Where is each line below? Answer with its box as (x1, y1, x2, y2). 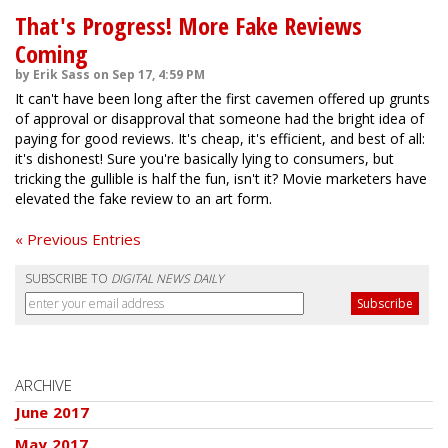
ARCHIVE (15, 375, 72, 395)
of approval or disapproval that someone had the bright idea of (15, 109, 424, 128)
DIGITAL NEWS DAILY (111, 270, 223, 287)
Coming (15, 37, 88, 70)
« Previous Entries (15, 229, 141, 249)
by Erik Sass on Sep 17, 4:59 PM (15, 66, 205, 83)
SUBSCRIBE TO (25, 270, 111, 287)
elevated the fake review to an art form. (15, 189, 272, 208)
